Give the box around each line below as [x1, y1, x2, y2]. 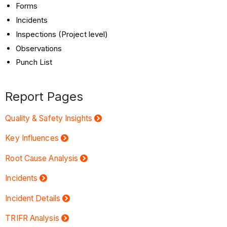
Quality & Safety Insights [5, 113, 92, 123]
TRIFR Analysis [5, 213, 59, 223]
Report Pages [5, 89, 84, 104]
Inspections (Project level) [16, 29, 108, 39]
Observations [16, 43, 62, 53]
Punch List [16, 57, 53, 67]
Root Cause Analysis [5, 153, 79, 163]
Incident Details [5, 193, 60, 203]
